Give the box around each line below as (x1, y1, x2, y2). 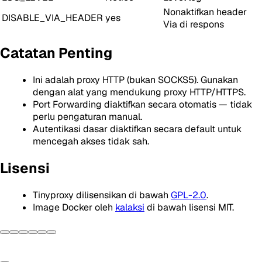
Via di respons (163, 18, 224, 31)
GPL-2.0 (171, 188, 206, 201)
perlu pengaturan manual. (33, 111, 142, 123)
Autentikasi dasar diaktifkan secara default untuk (33, 123, 242, 136)
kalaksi (115, 201, 144, 213)
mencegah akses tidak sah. (33, 135, 149, 148)
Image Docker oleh (33, 201, 115, 213)
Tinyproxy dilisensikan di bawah (33, 188, 171, 201)
